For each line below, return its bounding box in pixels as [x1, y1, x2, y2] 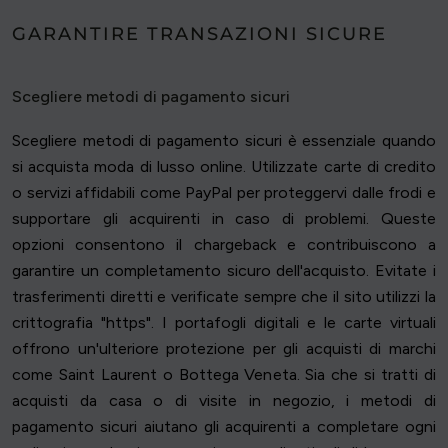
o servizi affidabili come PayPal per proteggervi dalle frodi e [12, 183, 436, 203]
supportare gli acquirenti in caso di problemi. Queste [12, 209, 436, 229]
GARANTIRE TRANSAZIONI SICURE [12, 23, 387, 46]
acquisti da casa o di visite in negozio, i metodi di [12, 391, 436, 411]
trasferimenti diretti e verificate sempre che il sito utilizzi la [12, 287, 436, 307]
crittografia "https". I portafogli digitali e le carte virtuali [12, 313, 436, 333]
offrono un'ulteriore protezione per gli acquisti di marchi [12, 339, 436, 359]
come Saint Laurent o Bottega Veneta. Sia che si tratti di [12, 365, 436, 385]
